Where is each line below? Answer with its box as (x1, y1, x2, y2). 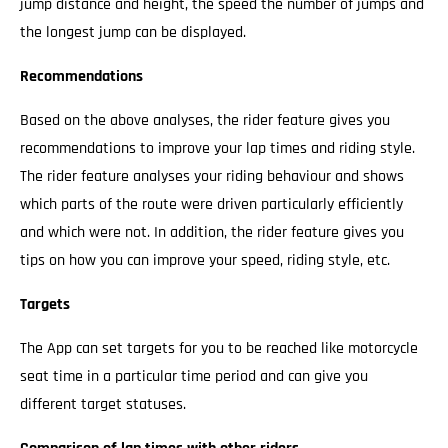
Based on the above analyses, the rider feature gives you (20, 110, 390, 131)
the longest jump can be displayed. (20, 22, 246, 43)
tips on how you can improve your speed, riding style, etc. (20, 250, 390, 271)
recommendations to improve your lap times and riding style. (20, 138, 415, 159)
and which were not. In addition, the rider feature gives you (20, 222, 404, 243)
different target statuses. (20, 394, 186, 415)
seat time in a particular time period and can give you (20, 366, 368, 387)
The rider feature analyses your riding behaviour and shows (20, 166, 404, 187)
